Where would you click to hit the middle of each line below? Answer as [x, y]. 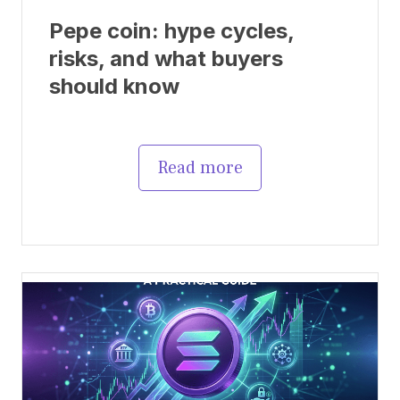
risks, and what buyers [166, 58]
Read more [200, 167]
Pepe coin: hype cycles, [171, 30]
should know [114, 86]
